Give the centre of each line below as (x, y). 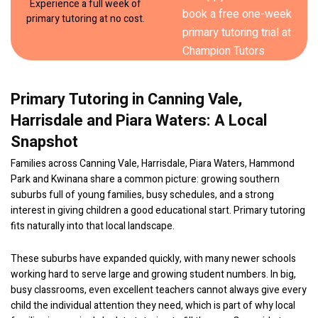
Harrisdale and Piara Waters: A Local (139, 121)
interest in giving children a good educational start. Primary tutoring (158, 210)
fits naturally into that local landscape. (93, 226)
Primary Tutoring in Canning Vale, (126, 99)
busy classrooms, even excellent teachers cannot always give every (159, 290)
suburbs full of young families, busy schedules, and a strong (142, 195)
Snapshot (44, 142)
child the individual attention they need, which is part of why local (153, 306)
